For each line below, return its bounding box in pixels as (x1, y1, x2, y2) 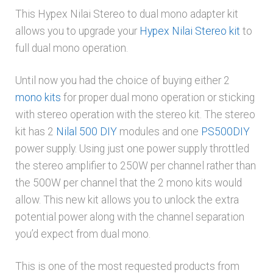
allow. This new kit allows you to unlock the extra (15, 194, 239, 207)
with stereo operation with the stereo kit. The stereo (15, 108, 255, 121)
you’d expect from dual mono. (15, 228, 151, 241)
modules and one (116, 126, 201, 138)
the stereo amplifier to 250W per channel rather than (15, 160, 256, 172)
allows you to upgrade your (15, 25, 140, 38)
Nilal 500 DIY (55, 126, 117, 138)
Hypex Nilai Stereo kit (139, 25, 240, 38)
